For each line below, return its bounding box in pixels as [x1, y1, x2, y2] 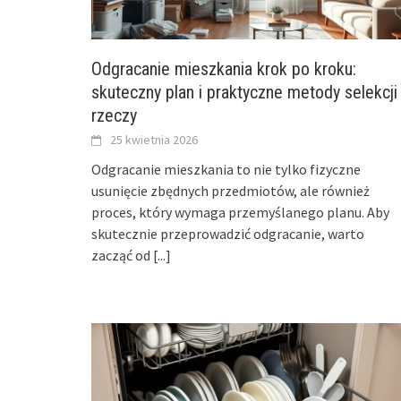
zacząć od [91, 246, 153, 265]
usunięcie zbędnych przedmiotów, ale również [91, 182, 370, 200]
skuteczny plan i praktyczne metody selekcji [91, 81, 397, 104]
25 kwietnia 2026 [110, 132, 198, 149]
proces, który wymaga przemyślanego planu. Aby [91, 203, 389, 222]
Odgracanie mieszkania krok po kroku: [91, 58, 356, 81]
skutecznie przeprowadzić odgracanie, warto [91, 225, 364, 243]
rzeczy [91, 105, 137, 127]
